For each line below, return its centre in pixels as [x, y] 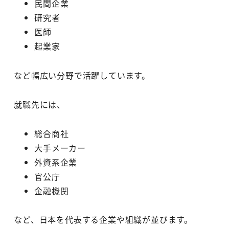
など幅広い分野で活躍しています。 [82, 75]
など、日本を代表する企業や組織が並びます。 [103, 220]
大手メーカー [60, 147]
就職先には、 [40, 104]
